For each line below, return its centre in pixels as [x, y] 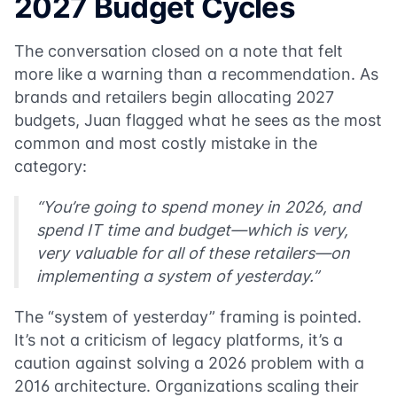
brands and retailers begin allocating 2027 [174, 97]
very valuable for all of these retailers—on [193, 253]
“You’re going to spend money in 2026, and [198, 206]
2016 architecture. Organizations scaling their [187, 385]
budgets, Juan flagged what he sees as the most [198, 120]
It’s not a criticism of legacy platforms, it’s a [179, 339]
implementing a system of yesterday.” [178, 276]
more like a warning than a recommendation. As [196, 74]
